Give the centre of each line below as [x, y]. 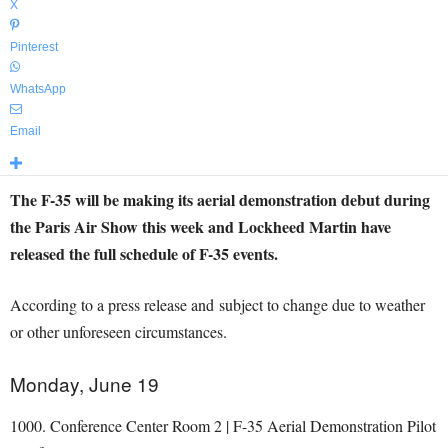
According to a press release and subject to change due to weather [217, 304]
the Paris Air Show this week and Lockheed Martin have [200, 226]
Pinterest [34, 47]
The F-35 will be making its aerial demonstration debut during [220, 199]
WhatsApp [38, 89]
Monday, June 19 [84, 383]
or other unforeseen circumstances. [118, 331]
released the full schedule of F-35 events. [144, 253]
